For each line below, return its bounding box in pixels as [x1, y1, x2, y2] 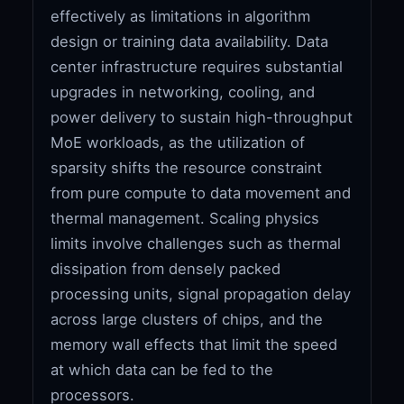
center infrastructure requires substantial [50, 57, 344, 76]
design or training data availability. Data [50, 32, 329, 50]
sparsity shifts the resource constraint [50, 158, 323, 177]
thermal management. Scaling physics [50, 208, 320, 227]
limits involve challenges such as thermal [50, 234, 342, 252]
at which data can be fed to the [50, 360, 274, 379]
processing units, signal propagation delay [50, 284, 352, 303]
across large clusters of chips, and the [50, 309, 324, 328]
